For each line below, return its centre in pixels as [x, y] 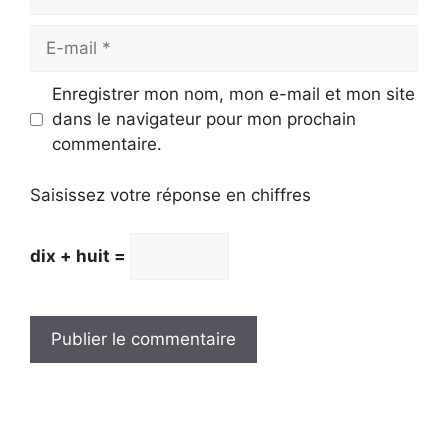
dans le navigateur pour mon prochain [203, 119]
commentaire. [106, 144]
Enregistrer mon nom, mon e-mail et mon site [233, 94]
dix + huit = [80, 256]
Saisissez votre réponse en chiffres [170, 194]
